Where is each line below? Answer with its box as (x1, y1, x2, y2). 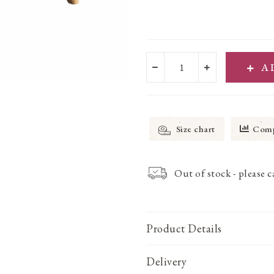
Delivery (146, 254, 187, 268)
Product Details (146, 221, 222, 235)
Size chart (174, 122, 215, 135)
